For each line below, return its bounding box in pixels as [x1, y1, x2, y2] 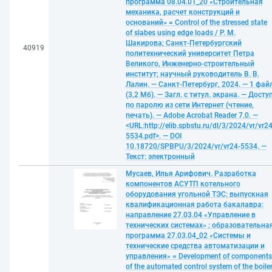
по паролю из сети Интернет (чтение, [126, 101, 254, 109]
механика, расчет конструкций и [126, 8, 240, 16]
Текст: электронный [126, 152, 195, 161]
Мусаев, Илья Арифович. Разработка [126, 169, 256, 178]
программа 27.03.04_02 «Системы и [126, 231, 251, 240]
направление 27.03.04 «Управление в [126, 211, 256, 219]
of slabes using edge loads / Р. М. [126, 29, 236, 37]
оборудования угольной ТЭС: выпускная [126, 190, 268, 199]
